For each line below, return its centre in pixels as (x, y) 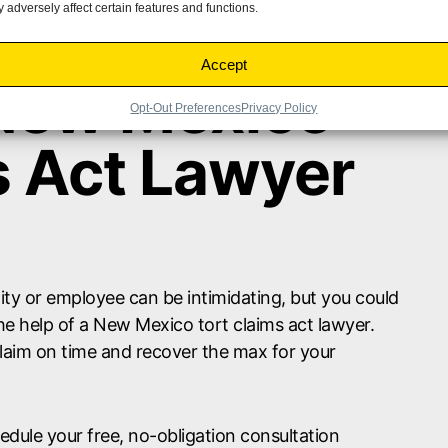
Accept (223, 64)
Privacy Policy (279, 108)
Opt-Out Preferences (186, 108)
